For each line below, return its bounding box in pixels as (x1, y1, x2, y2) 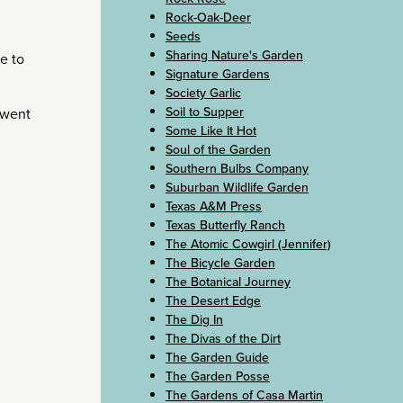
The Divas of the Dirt (166, 328, 281, 348)
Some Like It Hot (166, 121, 256, 140)
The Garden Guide (166, 347, 269, 367)
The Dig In (166, 309, 223, 329)
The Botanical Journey (166, 272, 291, 291)
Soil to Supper (166, 102, 244, 121)
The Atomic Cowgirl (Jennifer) (166, 234, 331, 254)
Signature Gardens (166, 64, 270, 84)
